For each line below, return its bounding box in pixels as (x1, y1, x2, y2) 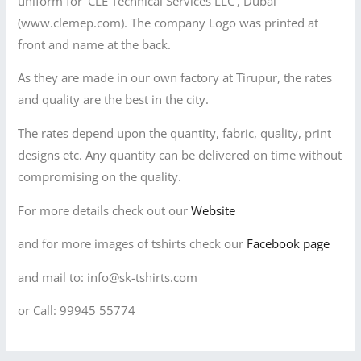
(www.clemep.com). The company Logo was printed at (18, 14, 319, 31)
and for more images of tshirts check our (18, 235, 244, 252)
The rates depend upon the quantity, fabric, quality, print (18, 124, 332, 141)
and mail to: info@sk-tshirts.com (18, 268, 198, 285)
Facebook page (243, 235, 337, 252)
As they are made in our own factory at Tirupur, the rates (18, 69, 333, 86)
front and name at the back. (18, 35, 172, 52)
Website (191, 201, 243, 218)
